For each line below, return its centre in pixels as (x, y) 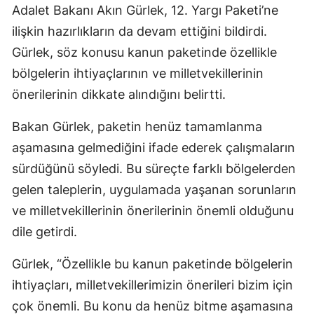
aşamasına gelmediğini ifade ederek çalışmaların (153, 147)
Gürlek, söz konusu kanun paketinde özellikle (144, 52)
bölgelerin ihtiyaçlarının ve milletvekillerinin (138, 73)
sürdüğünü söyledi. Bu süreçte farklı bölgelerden (154, 168)
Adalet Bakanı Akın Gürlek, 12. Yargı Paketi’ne (145, 10)
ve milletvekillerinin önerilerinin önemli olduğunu (153, 210)
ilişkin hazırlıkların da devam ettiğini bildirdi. (139, 31)
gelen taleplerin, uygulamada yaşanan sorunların (154, 189)
